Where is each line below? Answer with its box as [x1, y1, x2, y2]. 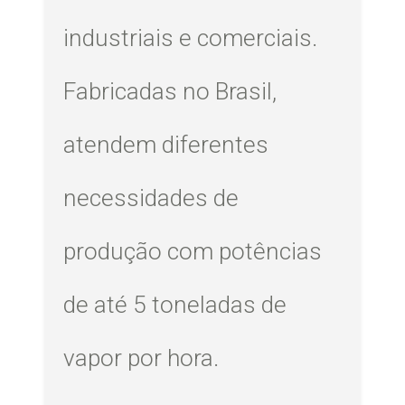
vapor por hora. [63, 344, 220, 372]
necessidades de [63, 184, 240, 212]
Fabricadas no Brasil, [63, 78, 278, 106]
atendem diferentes [63, 131, 269, 159]
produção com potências [63, 238, 323, 266]
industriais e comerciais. [63, 24, 318, 52]
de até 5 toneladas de [63, 291, 287, 319]
